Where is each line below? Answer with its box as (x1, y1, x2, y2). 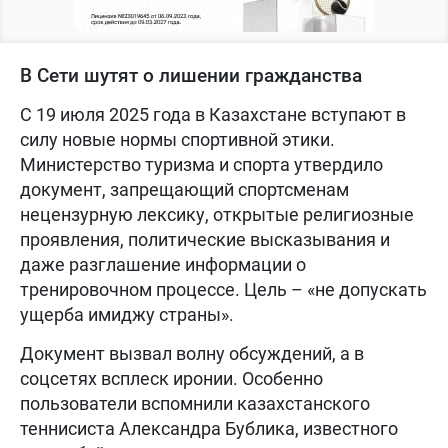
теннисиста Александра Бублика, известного (20, 418, 398, 439)
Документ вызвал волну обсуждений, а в (20, 343, 364, 364)
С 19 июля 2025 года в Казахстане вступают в (20, 104, 406, 125)
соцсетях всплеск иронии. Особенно (20, 368, 323, 389)
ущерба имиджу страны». (20, 304, 234, 325)
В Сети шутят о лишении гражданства (20, 64, 362, 87)
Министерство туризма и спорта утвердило (20, 154, 383, 175)
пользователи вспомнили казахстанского (20, 393, 370, 414)
